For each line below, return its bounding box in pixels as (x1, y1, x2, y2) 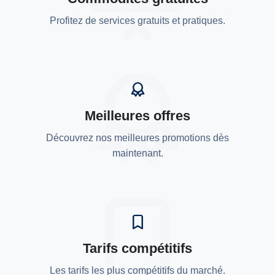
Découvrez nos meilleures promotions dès (46, 133, 229, 143)
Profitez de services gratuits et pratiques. (50, 15, 225, 26)
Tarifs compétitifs (83, 241, 192, 256)
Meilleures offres (85, 108, 190, 123)
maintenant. (112, 148, 163, 158)
